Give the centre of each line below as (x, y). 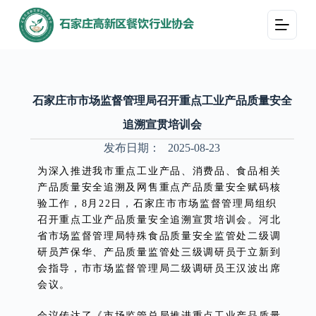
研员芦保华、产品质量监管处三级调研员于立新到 (159, 252)
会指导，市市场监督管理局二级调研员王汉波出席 (159, 268)
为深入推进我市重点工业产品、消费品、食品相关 (159, 171)
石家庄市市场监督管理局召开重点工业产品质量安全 (162, 101)
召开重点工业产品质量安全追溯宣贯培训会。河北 (159, 219)
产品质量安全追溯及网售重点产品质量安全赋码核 (159, 187)
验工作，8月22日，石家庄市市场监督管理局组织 (157, 203)
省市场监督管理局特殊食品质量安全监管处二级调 (159, 236)
